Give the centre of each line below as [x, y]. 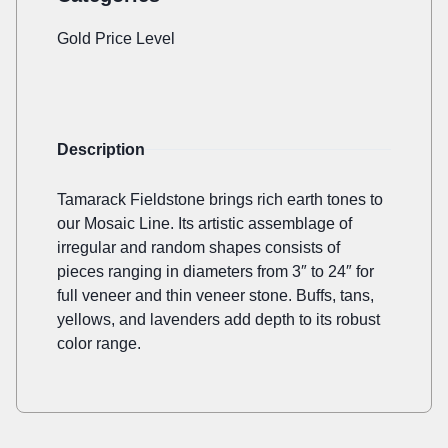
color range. [99, 344]
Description [101, 150]
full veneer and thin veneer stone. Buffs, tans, [215, 296]
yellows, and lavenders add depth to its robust [218, 320]
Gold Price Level [116, 39]
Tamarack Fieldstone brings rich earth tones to [220, 200]
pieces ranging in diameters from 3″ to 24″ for [215, 272]
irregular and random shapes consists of [198, 248]
